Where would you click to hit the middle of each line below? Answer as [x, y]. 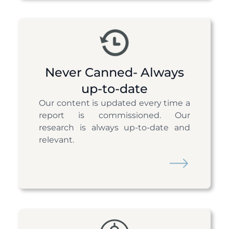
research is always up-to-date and [114, 128]
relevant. [56, 140]
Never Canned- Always [114, 73]
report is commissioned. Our [114, 116]
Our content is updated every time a [114, 103]
